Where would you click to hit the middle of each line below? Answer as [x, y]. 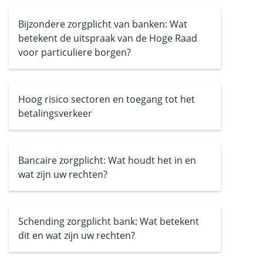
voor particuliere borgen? [75, 52]
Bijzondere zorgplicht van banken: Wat [103, 24]
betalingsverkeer [55, 113]
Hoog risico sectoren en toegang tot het [107, 99]
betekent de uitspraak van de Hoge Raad [108, 38]
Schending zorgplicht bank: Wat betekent [109, 221]
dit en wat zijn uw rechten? [77, 235]
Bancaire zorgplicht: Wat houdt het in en [107, 160]
